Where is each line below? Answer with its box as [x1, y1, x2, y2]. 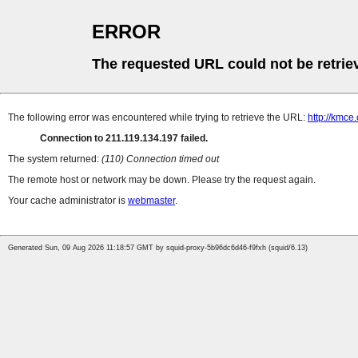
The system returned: [8, 153, 101, 165]
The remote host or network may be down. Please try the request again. [8, 174, 316, 186]
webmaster [128, 195, 175, 207]
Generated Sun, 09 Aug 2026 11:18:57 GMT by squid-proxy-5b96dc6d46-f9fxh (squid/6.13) [8, 244, 308, 253]
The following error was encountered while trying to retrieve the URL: [8, 112, 308, 124]
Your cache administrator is [8, 195, 128, 207]
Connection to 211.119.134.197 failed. [40, 133, 208, 145]
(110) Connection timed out [101, 153, 219, 165]
